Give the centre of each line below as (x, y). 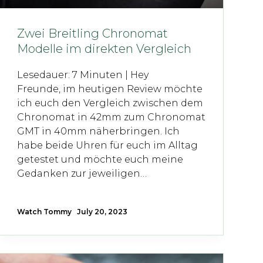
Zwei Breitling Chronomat (92, 34)
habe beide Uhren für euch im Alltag (107, 146)
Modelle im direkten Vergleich (104, 49)
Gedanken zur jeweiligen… (82, 174)
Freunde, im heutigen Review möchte (109, 89)
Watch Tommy (44, 212)
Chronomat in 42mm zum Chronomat (111, 117)
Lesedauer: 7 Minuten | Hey (82, 75)
